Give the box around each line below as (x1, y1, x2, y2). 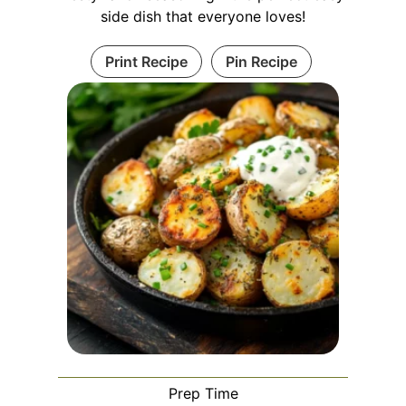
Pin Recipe (225, 52, 297, 71)
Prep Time (168, 383, 238, 402)
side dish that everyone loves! (101, 6, 305, 25)
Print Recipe (104, 52, 188, 71)
